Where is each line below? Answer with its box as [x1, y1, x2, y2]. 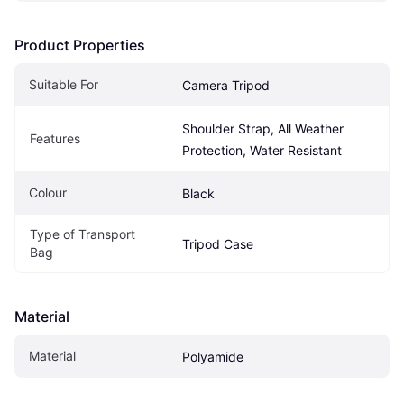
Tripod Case [182, 235, 253, 252]
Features [30, 130, 80, 146]
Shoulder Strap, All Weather [182, 120, 344, 136]
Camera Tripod [182, 77, 270, 93]
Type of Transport [30, 225, 135, 242]
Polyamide [182, 348, 243, 364]
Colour [29, 184, 67, 200]
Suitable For [29, 76, 98, 92]
